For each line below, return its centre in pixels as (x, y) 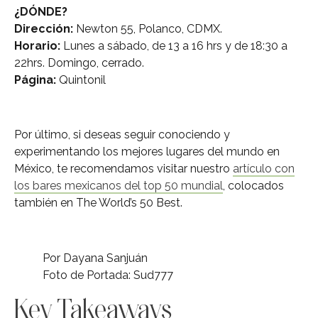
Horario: (37, 45)
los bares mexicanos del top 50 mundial (119, 185)
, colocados (253, 185)
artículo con (264, 168)
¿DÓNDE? (41, 11)
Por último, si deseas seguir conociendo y (122, 134)
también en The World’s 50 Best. (98, 202)
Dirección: (44, 28)
